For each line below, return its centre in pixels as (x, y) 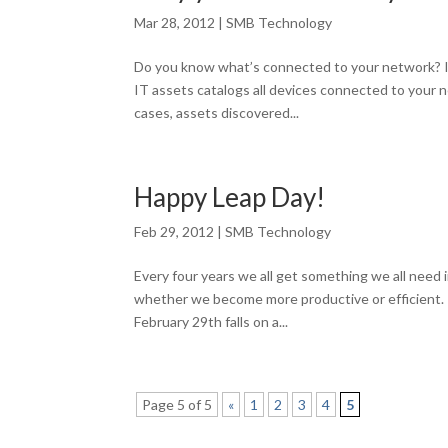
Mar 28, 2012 (175, 22)
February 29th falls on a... (211, 321)
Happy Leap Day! (230, 197)
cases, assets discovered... (217, 112)
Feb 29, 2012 (174, 231)
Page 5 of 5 (177, 404)
